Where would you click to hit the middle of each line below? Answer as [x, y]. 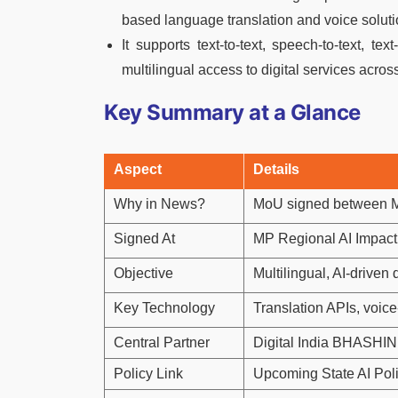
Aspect [138, 169]
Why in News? [159, 203]
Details [276, 169]
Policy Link [148, 373]
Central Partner [162, 342]
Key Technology [164, 307]
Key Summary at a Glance [232, 112]
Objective [143, 273]
